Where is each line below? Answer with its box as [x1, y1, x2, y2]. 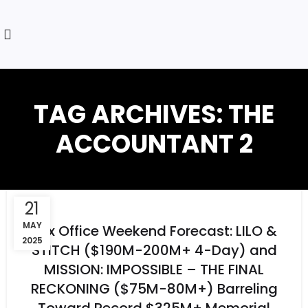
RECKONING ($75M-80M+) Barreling [30, 279, 278, 299]
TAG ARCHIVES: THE [34, 97, 274, 133]
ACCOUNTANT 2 [55, 126, 253, 162]
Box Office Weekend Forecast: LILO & [31, 221, 277, 241]
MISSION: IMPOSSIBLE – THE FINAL [44, 260, 264, 280]
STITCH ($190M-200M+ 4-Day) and [31, 241, 277, 261]
